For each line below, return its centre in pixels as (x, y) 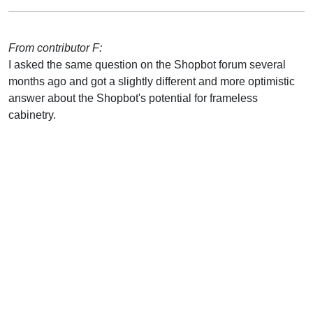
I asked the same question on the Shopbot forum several (147, 64)
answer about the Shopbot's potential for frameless (133, 98)
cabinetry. (32, 115)
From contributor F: (55, 48)
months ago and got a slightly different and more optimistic (152, 81)
